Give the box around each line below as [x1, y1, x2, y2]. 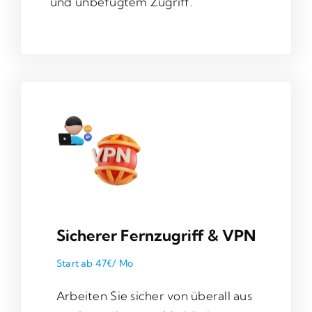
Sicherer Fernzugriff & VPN [56, 226, 256, 246]
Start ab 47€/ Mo [56, 257, 134, 270]
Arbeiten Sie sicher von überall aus [56, 288, 252, 304]
